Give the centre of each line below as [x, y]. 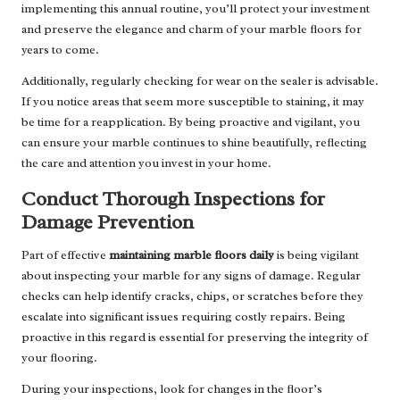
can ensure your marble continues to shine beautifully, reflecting [194, 143]
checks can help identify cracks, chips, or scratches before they [192, 296]
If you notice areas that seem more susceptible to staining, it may [193, 102]
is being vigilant [317, 255]
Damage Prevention [108, 222]
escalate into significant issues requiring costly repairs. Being [183, 317]
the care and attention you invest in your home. [146, 163]
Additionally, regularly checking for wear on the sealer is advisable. [200, 81]
